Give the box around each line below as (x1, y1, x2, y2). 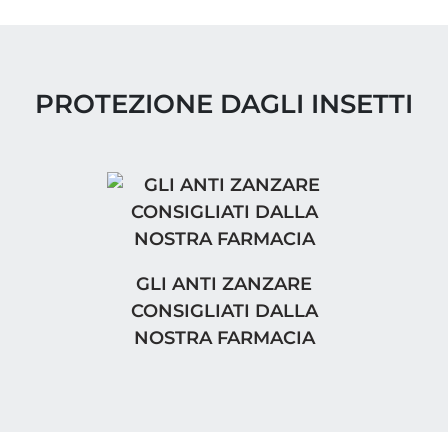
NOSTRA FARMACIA (133, 326, 315, 349)
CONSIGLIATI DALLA (130, 299, 318, 322)
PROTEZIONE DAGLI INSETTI (35, 87, 413, 120)
